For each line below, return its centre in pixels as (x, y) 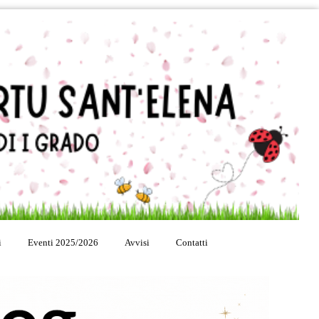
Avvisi (137, 242)
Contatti (192, 242)
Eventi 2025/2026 (63, 242)
